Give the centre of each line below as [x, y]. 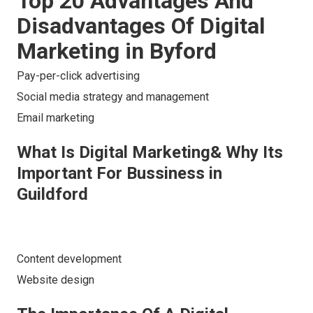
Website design [56, 280]
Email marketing [56, 118]
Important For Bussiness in [119, 174]
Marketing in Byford [117, 51]
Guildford [52, 195]
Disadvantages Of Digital [141, 26]
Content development [69, 259]
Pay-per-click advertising [78, 76]
